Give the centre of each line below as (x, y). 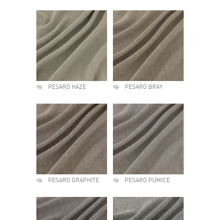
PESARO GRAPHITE (74, 181)
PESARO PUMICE (147, 181)
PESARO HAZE (67, 87)
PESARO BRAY (144, 87)
